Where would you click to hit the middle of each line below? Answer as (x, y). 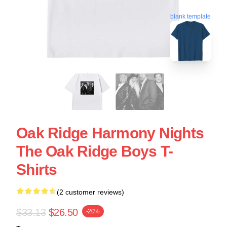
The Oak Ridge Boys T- (95, 151)
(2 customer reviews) (90, 192)
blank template (191, 15)
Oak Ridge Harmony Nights (110, 133)
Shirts (37, 169)
